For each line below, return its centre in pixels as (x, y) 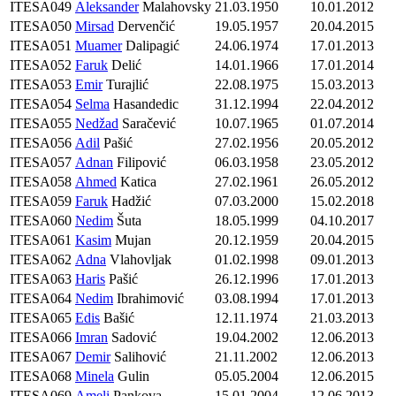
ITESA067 (41, 357)
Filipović (140, 163)
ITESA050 (41, 27)
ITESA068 (41, 377)
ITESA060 (41, 221)
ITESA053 (41, 85)
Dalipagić (151, 46)
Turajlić (126, 85)
